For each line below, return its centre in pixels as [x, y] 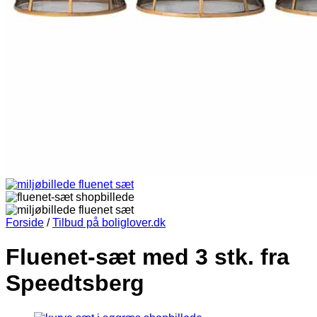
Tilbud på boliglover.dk [109, 223]
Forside [25, 223]
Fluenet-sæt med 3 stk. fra [148, 257]
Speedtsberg [75, 283]
